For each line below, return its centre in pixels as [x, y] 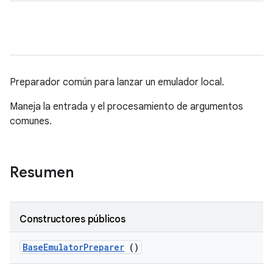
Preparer [104, 247]
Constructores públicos [73, 219]
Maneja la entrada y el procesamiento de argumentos [126, 107]
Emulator [63, 247]
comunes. [31, 121]
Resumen [44, 172]
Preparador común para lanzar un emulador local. [117, 82]
